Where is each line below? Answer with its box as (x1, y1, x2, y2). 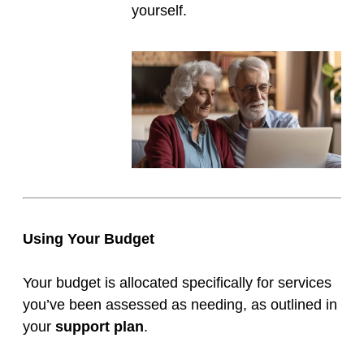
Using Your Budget (23, 231, 154, 248)
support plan (55, 318, 144, 336)
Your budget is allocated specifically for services (23, 275, 331, 292)
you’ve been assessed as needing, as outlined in (23, 297, 337, 314)
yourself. (132, 2, 187, 19)
